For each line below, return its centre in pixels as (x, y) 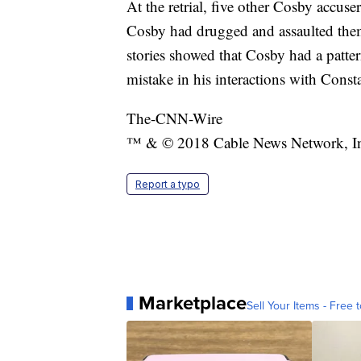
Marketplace (193, 303)
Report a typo (168, 185)
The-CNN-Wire (174, 118)
